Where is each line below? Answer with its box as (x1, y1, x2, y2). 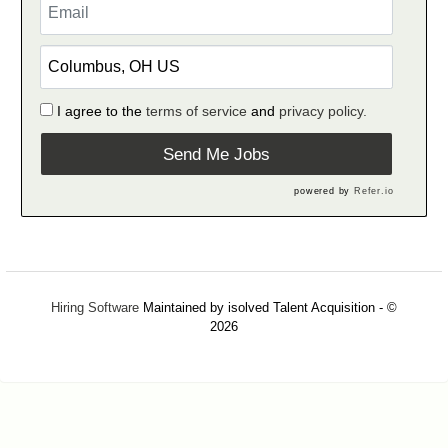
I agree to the (56, 103, 146, 120)
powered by (294, 186, 354, 197)
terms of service (145, 103, 247, 120)
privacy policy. (278, 103, 367, 120)
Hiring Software (51, 299, 139, 315)
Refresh (201, 353, 247, 369)
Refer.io (353, 186, 394, 197)
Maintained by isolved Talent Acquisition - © (139, 299, 397, 315)
